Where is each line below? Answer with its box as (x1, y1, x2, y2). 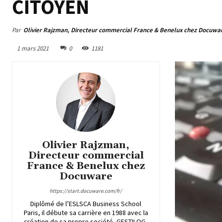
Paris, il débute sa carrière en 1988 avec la (23, 208, 148, 217)
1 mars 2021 (17, 44, 49, 53)
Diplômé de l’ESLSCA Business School (30, 199, 142, 208)
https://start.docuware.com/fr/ (50, 187, 122, 194)
